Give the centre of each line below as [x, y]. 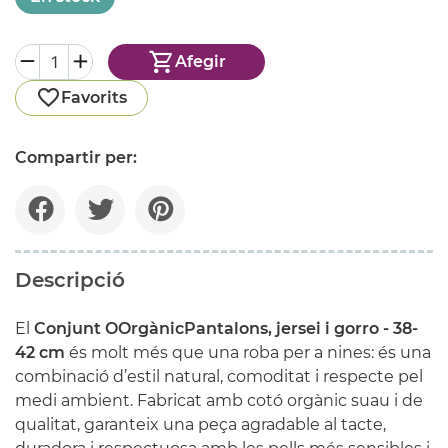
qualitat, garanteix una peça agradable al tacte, [200, 424]
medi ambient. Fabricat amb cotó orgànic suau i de [219, 400]
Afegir [200, 62]
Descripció [70, 279]
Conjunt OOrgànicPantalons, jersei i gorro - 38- [226, 328]
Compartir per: [76, 157]
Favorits [94, 97]
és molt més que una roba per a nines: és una [248, 352]
